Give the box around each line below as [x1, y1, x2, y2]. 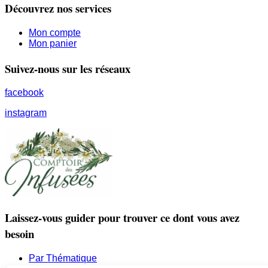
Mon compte [29, 27, 81, 38]
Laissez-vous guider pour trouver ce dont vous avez [5, 209, 239, 226]
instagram [5, 108, 47, 118]
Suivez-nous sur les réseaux [5, 60, 130, 77]
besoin [5, 226, 34, 242]
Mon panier [29, 38, 77, 48]
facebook [5, 87, 44, 98]
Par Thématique [29, 253, 97, 264]
